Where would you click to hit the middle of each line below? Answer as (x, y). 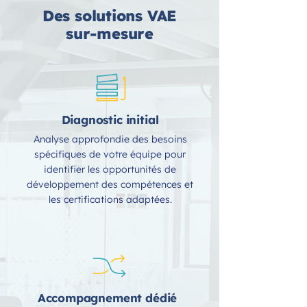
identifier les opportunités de (110, 169)
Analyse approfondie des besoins (110, 139)
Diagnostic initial (110, 120)
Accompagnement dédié (107, 298)
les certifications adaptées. (110, 199)
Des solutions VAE (110, 16)
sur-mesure (110, 34)
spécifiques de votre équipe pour (110, 154)
